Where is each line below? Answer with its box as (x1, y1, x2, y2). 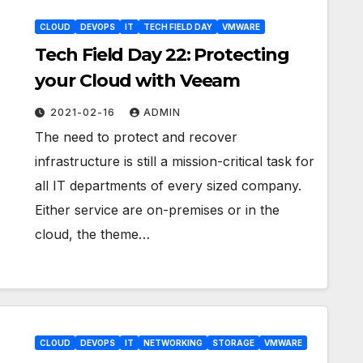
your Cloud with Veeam (35, 70, 241, 92)
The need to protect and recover (35, 129, 238, 146)
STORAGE (212, 338, 255, 348)
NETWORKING (143, 338, 203, 348)
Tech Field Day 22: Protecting (35, 44, 289, 66)
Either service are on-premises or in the (35, 202, 280, 219)
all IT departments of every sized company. (35, 177, 302, 194)
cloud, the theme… (35, 226, 151, 243)
